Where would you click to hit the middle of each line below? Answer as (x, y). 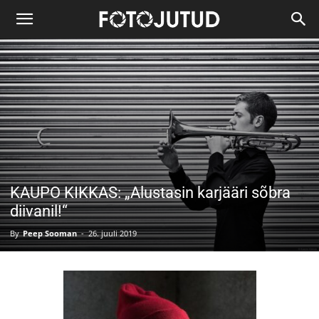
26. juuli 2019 (113, 233)
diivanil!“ (39, 211)
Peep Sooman (50, 233)
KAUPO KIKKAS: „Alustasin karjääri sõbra (150, 192)
